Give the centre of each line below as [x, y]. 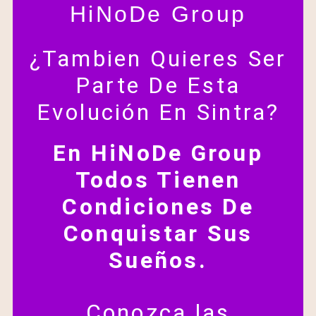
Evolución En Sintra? [158, 113]
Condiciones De [158, 207]
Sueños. [158, 261]
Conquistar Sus [158, 234]
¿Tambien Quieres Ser [158, 59]
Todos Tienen [158, 180]
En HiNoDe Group [158, 153]
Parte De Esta [158, 86]
